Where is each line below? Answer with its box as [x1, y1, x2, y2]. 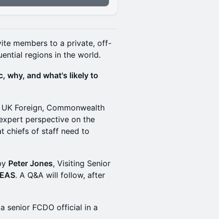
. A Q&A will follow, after [15, 170, 105, 180]
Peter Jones [8, 158, 53, 168]
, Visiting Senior [53, 158, 110, 168]
